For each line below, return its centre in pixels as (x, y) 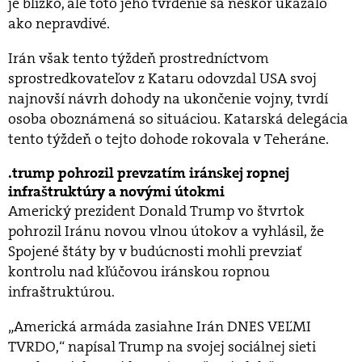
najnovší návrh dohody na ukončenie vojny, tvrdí (168, 99)
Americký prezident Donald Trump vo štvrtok (156, 211)
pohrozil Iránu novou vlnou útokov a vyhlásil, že (166, 232)
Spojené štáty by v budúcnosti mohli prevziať (155, 252)
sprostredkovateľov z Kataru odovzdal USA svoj (162, 79)
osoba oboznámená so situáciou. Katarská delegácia (178, 119)
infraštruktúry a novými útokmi (116, 192)
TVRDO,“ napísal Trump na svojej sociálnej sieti (162, 347)
